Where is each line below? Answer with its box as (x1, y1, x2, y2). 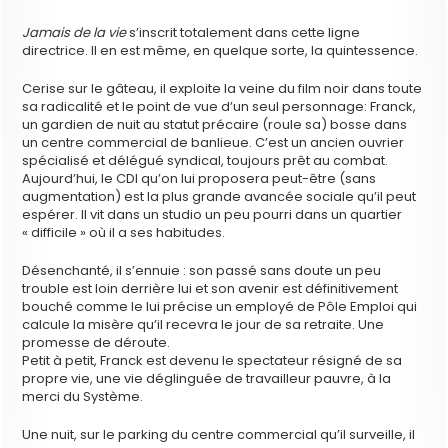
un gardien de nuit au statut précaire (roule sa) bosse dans (22, 115, 408, 135)
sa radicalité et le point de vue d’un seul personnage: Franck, (22, 97, 417, 117)
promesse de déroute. (22, 333, 171, 353)
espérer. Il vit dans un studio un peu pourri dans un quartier (22, 205, 403, 225)
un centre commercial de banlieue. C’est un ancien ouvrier (22, 133, 405, 153)
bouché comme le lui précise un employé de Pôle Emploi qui (22, 297, 418, 317)
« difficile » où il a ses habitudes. (22, 223, 226, 243)
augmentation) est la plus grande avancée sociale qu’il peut (22, 187, 417, 207)
